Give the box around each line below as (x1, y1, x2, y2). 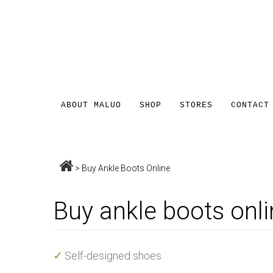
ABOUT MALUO (61, 101, 121, 110)
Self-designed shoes (62, 249, 161, 262)
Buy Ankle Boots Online (82, 163, 170, 173)
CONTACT (231, 101, 269, 110)
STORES (180, 101, 213, 110)
